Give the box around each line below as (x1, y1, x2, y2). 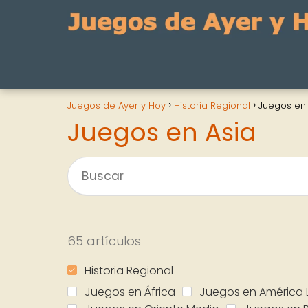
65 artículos (67, 232, 141, 250)
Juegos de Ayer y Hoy (67, 99, 166, 112)
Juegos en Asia (67, 115, 256, 150)
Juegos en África (85, 283, 175, 300)
